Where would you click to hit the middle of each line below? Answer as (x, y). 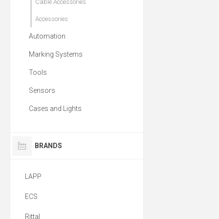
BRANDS (48, 146)
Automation (47, 36)
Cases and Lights (55, 109)
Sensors (42, 91)
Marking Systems (56, 55)
